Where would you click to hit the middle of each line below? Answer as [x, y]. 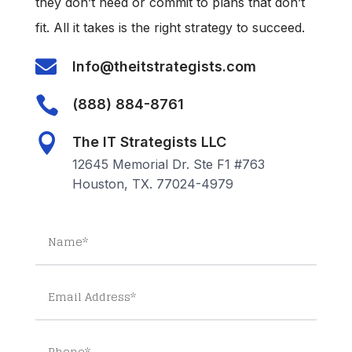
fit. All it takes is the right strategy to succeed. [170, 28]
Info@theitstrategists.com [164, 67]
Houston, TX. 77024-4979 [152, 184]
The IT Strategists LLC [149, 142]
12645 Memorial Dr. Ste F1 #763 [168, 165]
